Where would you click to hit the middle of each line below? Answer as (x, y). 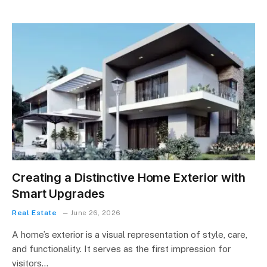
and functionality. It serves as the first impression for (121, 249)
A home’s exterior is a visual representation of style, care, (130, 234)
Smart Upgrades (58, 193)
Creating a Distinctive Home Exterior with (129, 177)
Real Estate (35, 212)
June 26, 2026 (96, 212)
